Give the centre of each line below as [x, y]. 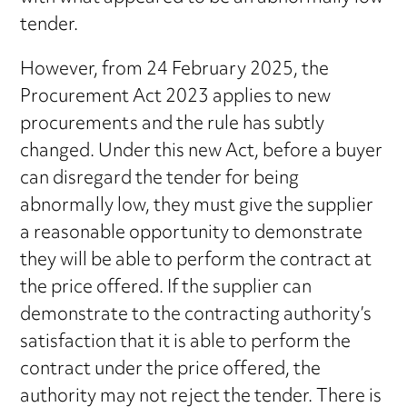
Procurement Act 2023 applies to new [176, 97]
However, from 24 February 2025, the [175, 70]
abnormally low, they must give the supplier [197, 206]
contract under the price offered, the [171, 370]
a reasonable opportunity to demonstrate [192, 233]
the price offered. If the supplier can [166, 288]
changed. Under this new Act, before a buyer [202, 152]
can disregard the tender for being [160, 179]
